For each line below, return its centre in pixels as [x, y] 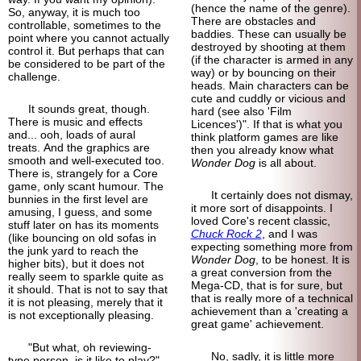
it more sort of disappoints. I [261, 207]
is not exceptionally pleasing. [81, 315]
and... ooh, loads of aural [72, 134]
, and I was [289, 233]
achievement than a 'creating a [269, 311]
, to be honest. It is [302, 259]
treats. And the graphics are [79, 147]
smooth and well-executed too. [86, 160]
